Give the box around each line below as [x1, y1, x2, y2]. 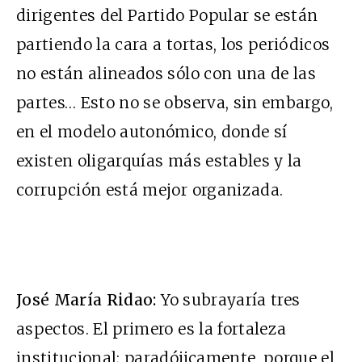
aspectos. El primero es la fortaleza [16, 319, 287, 339]
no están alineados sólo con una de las [16, 64, 316, 84]
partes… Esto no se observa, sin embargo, [16, 93, 334, 113]
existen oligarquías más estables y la [16, 151, 302, 171]
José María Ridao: [16, 290, 157, 310]
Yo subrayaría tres [156, 290, 301, 310]
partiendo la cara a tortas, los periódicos [16, 35, 330, 55]
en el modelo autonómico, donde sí [16, 122, 288, 142]
